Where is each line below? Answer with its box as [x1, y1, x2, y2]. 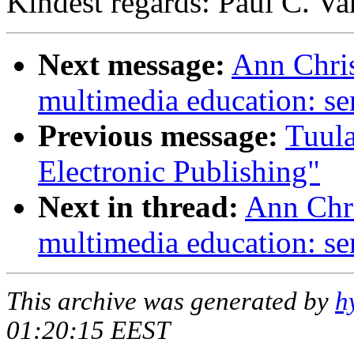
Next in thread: [38, 190, 239, 224]
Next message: [38, 47, 225, 82]
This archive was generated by [6, 287, 335, 316]
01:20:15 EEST [6, 316, 170, 345]
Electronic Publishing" [38, 154, 320, 189]
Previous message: [38, 119, 278, 153]
